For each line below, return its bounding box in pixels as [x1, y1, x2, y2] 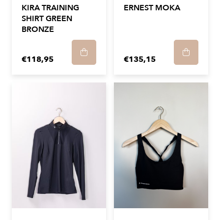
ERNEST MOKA [124, 2, 180, 13]
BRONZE [22, 24, 54, 35]
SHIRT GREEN [22, 13, 72, 24]
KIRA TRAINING [22, 2, 79, 13]
